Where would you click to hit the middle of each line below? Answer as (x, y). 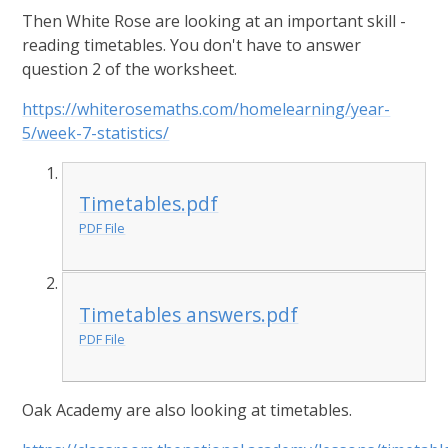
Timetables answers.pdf (189, 314)
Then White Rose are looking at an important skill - (214, 20)
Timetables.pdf (149, 204)
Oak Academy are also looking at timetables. (187, 409)
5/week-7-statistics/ (96, 132)
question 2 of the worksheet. (130, 68)
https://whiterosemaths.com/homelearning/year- (206, 108)
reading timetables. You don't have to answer (192, 44)
